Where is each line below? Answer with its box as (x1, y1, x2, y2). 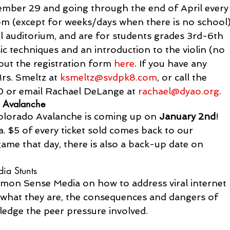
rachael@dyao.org (138, 85, 220, 97)
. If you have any (135, 57, 210, 69)
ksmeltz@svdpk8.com (60, 71, 158, 83)
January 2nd (159, 110, 216, 122)
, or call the (157, 71, 210, 83)
